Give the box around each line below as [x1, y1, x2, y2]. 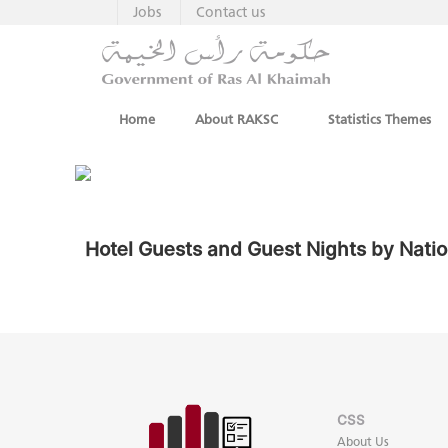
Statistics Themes [328, 111, 431, 127]
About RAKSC [195, 111, 278, 127]
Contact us [196, 4, 265, 21]
